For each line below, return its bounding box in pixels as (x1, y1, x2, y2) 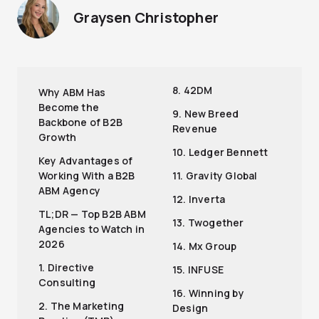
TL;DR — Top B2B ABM (38, 207, 146, 221)
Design (172, 301, 209, 315)
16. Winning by (172, 286, 244, 300)
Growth (38, 130, 77, 145)
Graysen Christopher (73, 7, 219, 27)
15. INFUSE (172, 263, 224, 277)
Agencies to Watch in (38, 222, 145, 236)
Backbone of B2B (38, 115, 122, 130)
